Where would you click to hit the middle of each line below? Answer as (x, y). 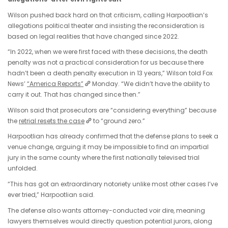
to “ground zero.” (119, 121)
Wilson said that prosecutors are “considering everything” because (112, 110)
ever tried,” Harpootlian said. (51, 194)
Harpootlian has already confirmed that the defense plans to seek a (113, 136)
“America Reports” (55, 84)
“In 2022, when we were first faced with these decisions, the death (108, 52)
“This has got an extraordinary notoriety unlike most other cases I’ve (113, 184)
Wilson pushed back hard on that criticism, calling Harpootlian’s (108, 15)
